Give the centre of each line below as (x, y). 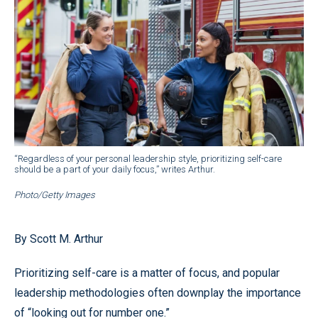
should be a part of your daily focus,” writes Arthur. (115, 169)
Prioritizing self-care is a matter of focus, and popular (147, 273)
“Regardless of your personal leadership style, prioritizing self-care (148, 158)
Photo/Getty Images (55, 194)
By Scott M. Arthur (59, 238)
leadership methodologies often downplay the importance (158, 292)
